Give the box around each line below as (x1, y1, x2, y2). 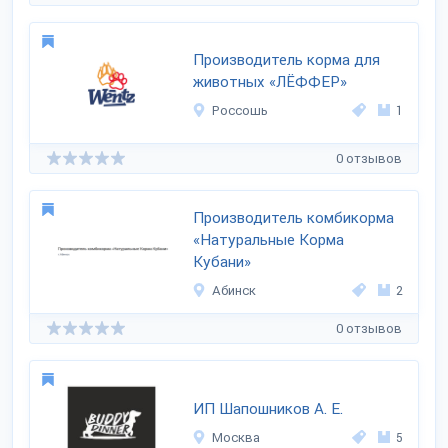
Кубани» (193, 253, 252, 271)
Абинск (212, 283, 257, 298)
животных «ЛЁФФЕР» (193, 73, 348, 91)
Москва (212, 430, 261, 445)
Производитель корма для (193, 51, 381, 69)
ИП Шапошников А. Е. (193, 400, 344, 418)
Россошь (212, 103, 269, 118)
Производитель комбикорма (193, 209, 395, 227)
